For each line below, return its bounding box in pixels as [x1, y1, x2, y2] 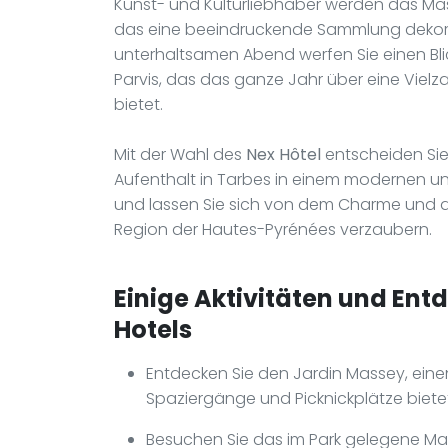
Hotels [114, 312, 192, 346]
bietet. [114, 92, 163, 116]
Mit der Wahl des [114, 142, 246, 166]
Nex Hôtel [246, 142, 321, 166]
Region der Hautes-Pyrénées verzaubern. [114, 217, 432, 241]
